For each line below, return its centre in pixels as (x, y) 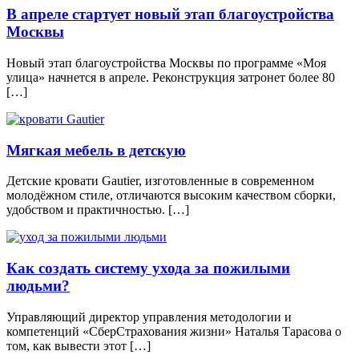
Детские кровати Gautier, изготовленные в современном (160, 181)
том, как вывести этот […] (79, 345)
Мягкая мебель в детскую (96, 150)
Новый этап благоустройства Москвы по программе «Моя (166, 63)
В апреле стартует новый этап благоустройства (170, 14)
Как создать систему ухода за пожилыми (148, 268)
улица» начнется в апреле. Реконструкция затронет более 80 (171, 77)
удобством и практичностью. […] (98, 210)
